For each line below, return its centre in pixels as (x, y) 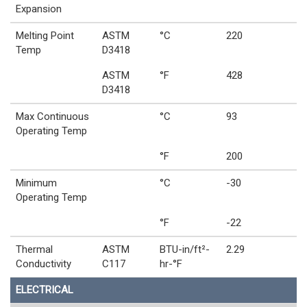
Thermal (34, 250)
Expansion (39, 9)
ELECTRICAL (45, 290)
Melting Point (45, 36)
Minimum (36, 183)
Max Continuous (52, 117)
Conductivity (44, 264)
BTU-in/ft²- (185, 250)
